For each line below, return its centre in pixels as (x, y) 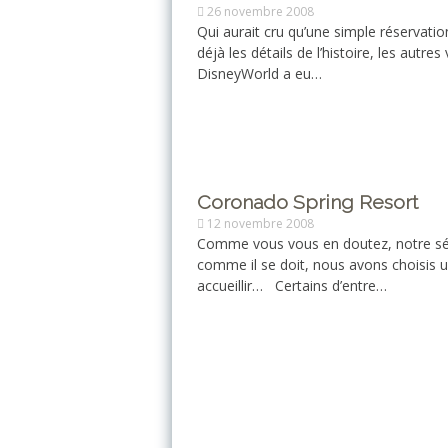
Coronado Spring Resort (307, 202)
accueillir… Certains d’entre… (292, 285)
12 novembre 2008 (260, 223)
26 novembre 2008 (260, 11)
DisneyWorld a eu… (259, 73)
